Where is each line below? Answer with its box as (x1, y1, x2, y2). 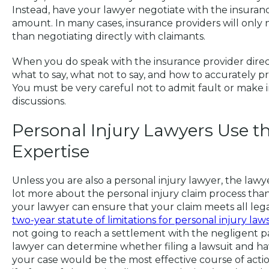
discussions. (12, 95, 66, 107)
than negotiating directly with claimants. (12, 31, 205, 43)
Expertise (12, 141, 89, 162)
